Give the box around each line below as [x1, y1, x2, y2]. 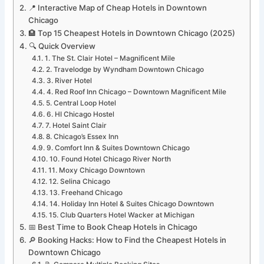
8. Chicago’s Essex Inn [45, 133, 118, 141]
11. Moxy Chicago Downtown [48, 166, 145, 175]
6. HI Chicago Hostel [46, 110, 114, 119]
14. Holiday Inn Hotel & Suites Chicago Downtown [49, 200, 214, 209]
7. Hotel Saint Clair [45, 121, 107, 130]
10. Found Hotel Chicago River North [49, 155, 171, 164]
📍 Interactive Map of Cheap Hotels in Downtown [28, 3, 207, 13]
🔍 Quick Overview [29, 41, 96, 51]
